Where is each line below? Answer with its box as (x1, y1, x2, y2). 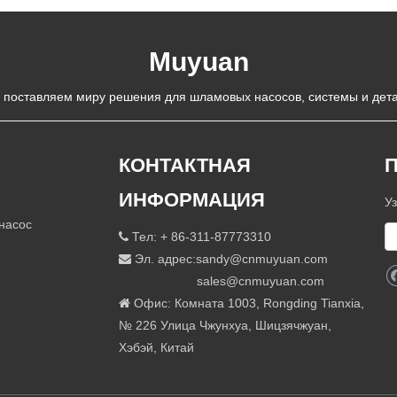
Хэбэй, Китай (119, 339, 194, 354)
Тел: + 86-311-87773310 (128, 229, 271, 244)
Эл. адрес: (131, 251, 196, 266)
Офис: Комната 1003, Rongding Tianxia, (130, 295, 364, 310)
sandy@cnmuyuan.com (196, 251, 328, 266)
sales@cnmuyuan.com (197, 273, 324, 288)
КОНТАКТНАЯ (119, 153, 251, 176)
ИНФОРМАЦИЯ (119, 188, 265, 211)
